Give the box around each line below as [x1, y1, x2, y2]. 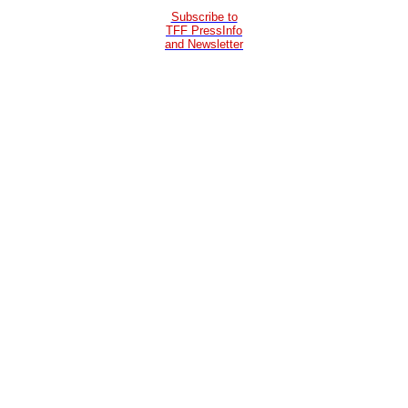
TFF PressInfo [166, 23, 242, 37]
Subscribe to [170, 9, 238, 24]
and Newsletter [165, 36, 243, 51]
